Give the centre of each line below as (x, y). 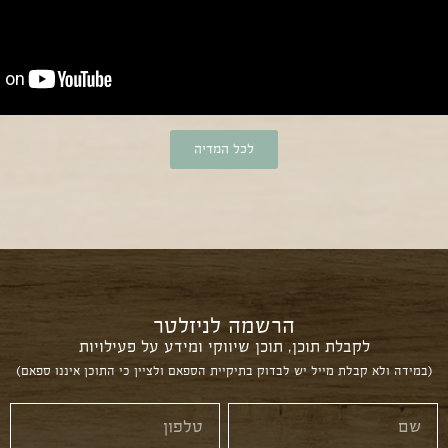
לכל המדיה (224, 148)
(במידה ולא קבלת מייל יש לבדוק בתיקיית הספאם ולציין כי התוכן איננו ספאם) (224, 370)
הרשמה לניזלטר (224, 325)
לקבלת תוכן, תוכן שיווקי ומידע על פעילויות (224, 346)
